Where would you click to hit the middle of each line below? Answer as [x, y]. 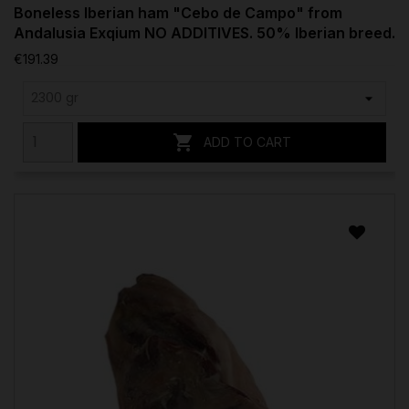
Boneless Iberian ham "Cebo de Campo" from [178, 12]
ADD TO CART [247, 142]
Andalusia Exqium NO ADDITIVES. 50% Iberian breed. [204, 32]
